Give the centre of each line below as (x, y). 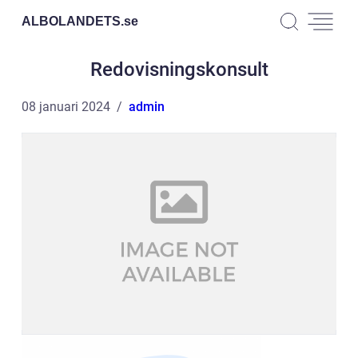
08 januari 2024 (66, 107)
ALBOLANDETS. (73, 21)
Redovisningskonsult (179, 70)
